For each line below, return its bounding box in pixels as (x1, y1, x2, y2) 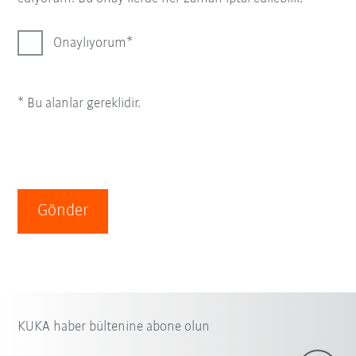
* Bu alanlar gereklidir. (17, 96, 141, 111)
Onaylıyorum (53, 36, 127, 51)
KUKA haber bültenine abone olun (17, 319, 211, 335)
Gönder (37, 202, 89, 220)
